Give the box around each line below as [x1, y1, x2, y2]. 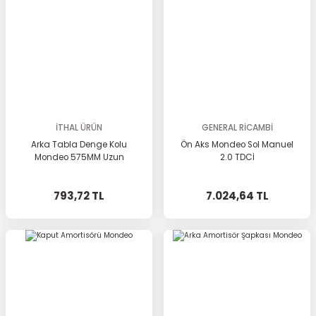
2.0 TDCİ [219, 152, 255, 163]
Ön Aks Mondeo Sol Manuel [181, 139, 293, 150]
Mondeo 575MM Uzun [34, 152, 124, 163]
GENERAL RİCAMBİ [201, 122, 273, 133]
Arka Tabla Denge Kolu [31, 139, 127, 150]
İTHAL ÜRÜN [56, 122, 102, 133]
